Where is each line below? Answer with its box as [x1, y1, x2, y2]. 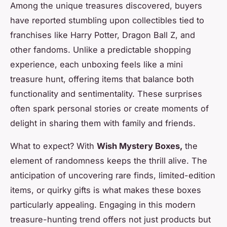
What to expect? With [10, 140, 97, 151]
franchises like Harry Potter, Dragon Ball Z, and [10, 29, 195, 40]
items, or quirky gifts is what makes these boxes [10, 184, 201, 195]
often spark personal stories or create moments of [10, 103, 209, 113]
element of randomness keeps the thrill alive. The [10, 155, 207, 166]
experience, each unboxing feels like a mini [10, 59, 183, 69]
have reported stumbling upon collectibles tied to [10, 15, 204, 25]
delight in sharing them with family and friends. [10, 118, 196, 128]
